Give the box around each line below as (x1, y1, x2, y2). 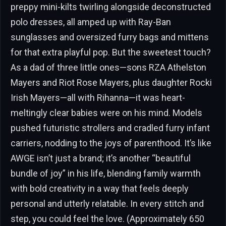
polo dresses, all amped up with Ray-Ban (11, 17, 171, 28)
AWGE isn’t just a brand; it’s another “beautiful (11, 153, 191, 164)
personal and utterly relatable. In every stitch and (11, 198, 204, 209)
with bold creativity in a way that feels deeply (11, 183, 189, 194)
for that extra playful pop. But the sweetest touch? (11, 47, 211, 58)
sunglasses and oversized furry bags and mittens (11, 32, 209, 43)
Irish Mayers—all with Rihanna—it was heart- (11, 92, 185, 103)
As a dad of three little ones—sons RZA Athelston (11, 62, 206, 73)
